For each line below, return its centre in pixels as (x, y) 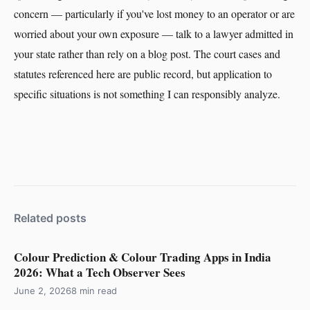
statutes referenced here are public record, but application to (143, 74)
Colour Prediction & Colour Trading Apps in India (143, 257)
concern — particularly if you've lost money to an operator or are (154, 13)
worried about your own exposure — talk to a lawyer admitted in (154, 34)
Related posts (50, 218)
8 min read (94, 291)
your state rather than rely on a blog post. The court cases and (147, 54)
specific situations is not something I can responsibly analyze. (147, 94)
